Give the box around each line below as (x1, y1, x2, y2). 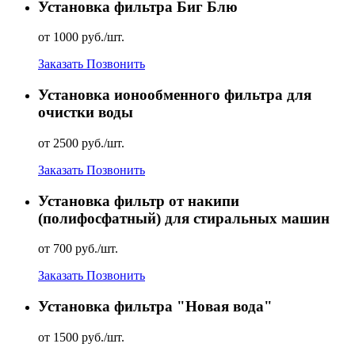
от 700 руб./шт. (38, 242, 118, 256)
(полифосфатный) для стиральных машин (38, 209, 330, 227)
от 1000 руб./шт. (38, 30, 124, 44)
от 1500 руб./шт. (38, 330, 124, 344)
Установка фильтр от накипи (38, 192, 239, 209)
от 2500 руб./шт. (38, 136, 124, 150)
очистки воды (38, 104, 133, 121)
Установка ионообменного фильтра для (38, 86, 311, 104)
